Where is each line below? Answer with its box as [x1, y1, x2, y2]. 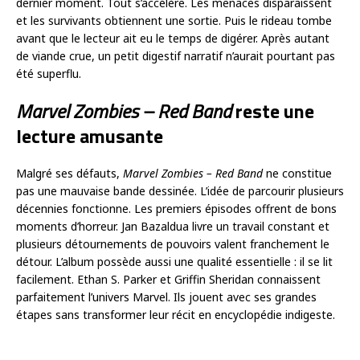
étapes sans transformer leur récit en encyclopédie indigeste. [16, 307, 335, 323]
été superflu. [16, 66, 81, 82]
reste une [231, 96, 314, 126]
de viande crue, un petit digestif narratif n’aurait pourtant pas [16, 48, 335, 64]
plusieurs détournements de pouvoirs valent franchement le [16, 236, 329, 252]
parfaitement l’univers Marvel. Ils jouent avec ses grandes [16, 289, 317, 305]
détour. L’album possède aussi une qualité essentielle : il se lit [16, 254, 333, 270]
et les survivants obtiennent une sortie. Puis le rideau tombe [16, 13, 332, 29]
